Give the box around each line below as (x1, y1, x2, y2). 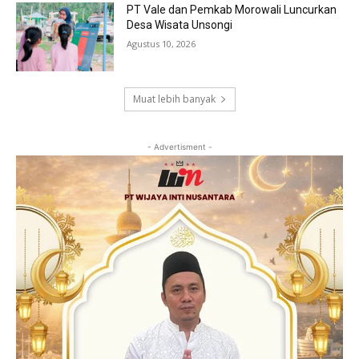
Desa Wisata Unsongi (127, 18, 233, 32)
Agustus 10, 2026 (127, 38, 196, 50)
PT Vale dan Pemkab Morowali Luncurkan (127, 3, 337, 17)
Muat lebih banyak (132, 92, 216, 107)
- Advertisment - (147, 142, 212, 152)
